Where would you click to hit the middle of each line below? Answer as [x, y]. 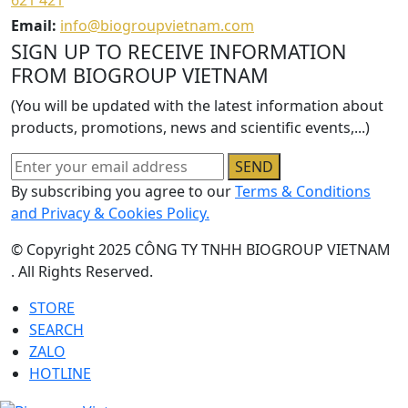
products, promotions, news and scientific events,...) [190, 128]
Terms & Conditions [303, 192]
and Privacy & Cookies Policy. [110, 214]
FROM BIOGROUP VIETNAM [140, 76]
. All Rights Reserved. [82, 272]
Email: [36, 26]
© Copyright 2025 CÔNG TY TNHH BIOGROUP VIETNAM [201, 250]
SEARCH [56, 330]
